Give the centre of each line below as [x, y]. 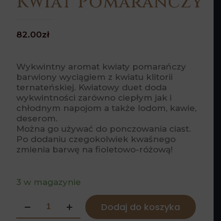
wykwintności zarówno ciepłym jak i [94, 98]
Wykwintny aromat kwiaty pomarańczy [101, 67]
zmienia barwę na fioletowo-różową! [94, 149]
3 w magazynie [49, 182]
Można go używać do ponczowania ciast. [104, 129]
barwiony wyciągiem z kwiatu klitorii [94, 77]
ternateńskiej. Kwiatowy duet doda [92, 87]
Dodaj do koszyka [141, 207]
